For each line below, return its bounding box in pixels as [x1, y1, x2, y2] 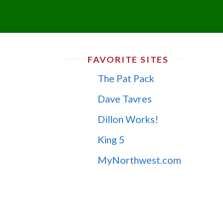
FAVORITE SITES [87, 54, 169, 65]
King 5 [97, 133, 124, 145]
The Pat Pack [97, 72, 154, 85]
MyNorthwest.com [97, 153, 181, 166]
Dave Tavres [97, 92, 152, 105]
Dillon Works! [97, 112, 158, 125]
